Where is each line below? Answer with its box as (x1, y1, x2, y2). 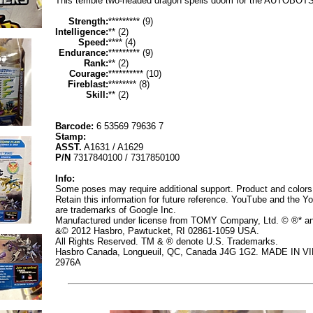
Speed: (78, 37, 108, 48)
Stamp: (55, 131, 86, 143)
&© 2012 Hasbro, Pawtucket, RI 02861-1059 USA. (55, 226, 259, 237)
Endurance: (59, 48, 108, 59)
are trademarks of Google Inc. (55, 205, 176, 216)
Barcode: (55, 121, 94, 132)
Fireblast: (68, 79, 108, 90)
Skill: (86, 89, 108, 101)
